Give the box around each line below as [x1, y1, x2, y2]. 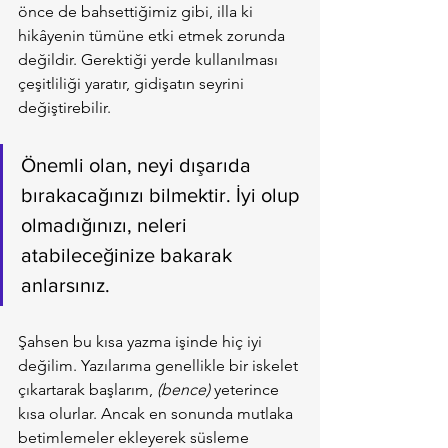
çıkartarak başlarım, [18, 380, 157, 400]
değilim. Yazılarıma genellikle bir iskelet [18, 356, 302, 376]
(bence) [157, 380, 210, 400]
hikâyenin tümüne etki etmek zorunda [18, 26, 289, 46]
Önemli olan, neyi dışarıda [21, 154, 256, 177]
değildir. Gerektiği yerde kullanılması [18, 50, 282, 70]
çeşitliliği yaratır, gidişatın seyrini [18, 74, 248, 94]
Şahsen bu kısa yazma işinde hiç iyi [18, 332, 266, 352]
